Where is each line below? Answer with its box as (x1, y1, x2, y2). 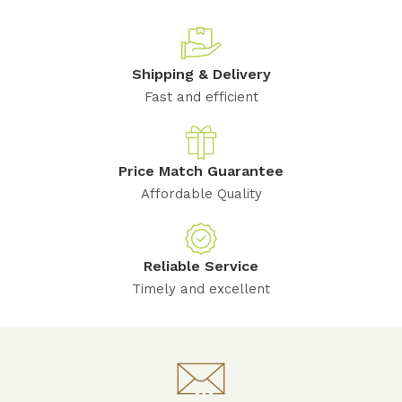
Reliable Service (144, 258, 258, 275)
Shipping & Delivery (131, 66, 271, 83)
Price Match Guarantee (118, 162, 284, 180)
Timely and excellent (132, 281, 270, 298)
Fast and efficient (144, 89, 258, 106)
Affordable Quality (140, 186, 262, 203)
